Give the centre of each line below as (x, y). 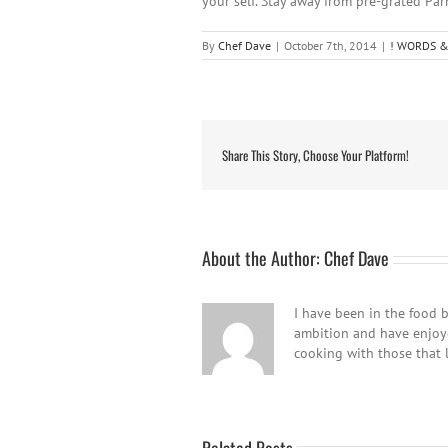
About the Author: (263, 258)
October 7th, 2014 (330, 45)
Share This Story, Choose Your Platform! (315, 155)
